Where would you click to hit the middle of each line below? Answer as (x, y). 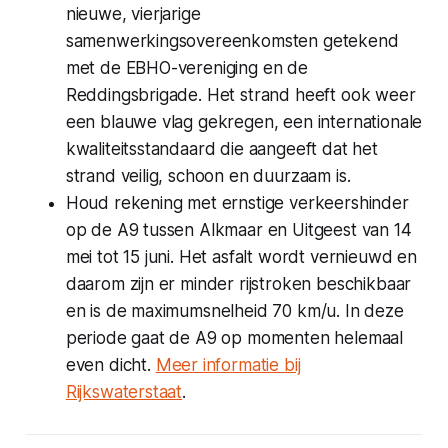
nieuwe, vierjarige (133, 13)
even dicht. (110, 364)
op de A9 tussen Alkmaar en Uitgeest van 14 (238, 229)
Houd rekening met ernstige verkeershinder (237, 202)
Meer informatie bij (228, 364)
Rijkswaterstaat (124, 391)
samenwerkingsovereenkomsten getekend (232, 40)
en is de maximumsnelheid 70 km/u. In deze (234, 310)
